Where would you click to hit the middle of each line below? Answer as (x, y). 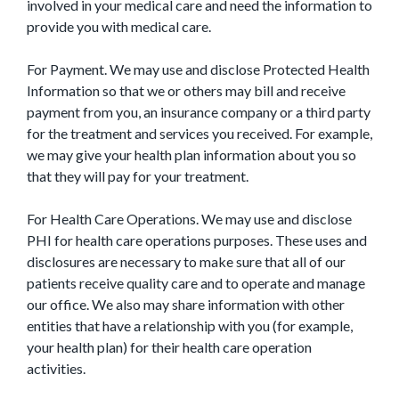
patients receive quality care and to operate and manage (196, 283)
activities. (56, 368)
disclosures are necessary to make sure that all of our (186, 261)
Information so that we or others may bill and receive (186, 90)
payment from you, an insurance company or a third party (199, 112)
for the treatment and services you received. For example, (199, 133)
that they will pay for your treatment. (138, 176)
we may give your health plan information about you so (191, 155)
